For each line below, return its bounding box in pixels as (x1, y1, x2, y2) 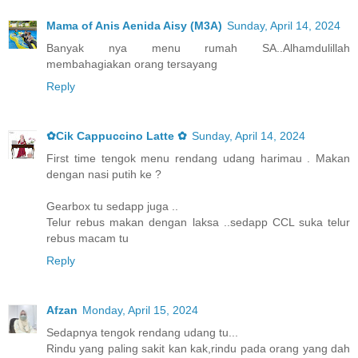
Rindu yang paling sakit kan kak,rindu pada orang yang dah (46, 342, 350, 356)
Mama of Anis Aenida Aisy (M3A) (46, 19, 222, 33)
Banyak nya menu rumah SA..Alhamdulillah (46, 42, 350, 55)
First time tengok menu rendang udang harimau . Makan (46, 152, 350, 165)
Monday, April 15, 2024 (82, 304, 198, 317)
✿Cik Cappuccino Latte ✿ (46, 129, 187, 143)
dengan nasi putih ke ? (46, 168, 161, 181)
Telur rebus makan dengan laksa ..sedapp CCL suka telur (46, 216, 350, 229)
